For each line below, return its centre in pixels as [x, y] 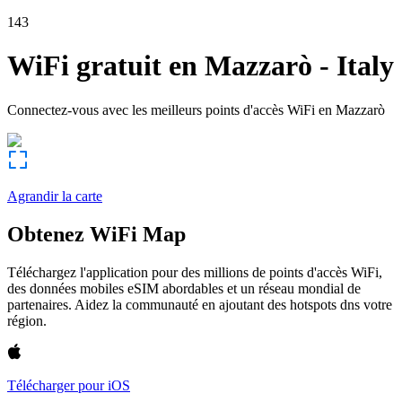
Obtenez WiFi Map [96, 234]
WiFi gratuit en [102, 66]
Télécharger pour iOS [69, 385]
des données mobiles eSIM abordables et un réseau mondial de [184, 288]
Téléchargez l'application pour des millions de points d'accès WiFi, [195, 272]
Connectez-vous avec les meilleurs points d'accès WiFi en [170, 109]
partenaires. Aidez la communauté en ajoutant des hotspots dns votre [200, 304]
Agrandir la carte [55, 196]
